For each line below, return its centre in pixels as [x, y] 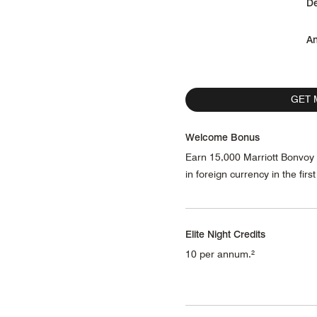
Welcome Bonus [223, 137]
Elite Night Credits [225, 234]
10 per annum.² [220, 254]
